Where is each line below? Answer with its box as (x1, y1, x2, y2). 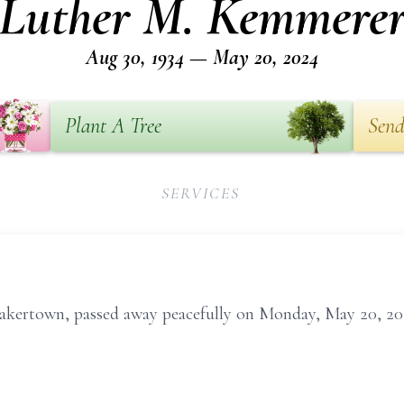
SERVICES (161, 183, 240, 203)
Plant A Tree (65, 113, 161, 139)
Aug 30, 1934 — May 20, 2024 (86, 44, 318, 70)
